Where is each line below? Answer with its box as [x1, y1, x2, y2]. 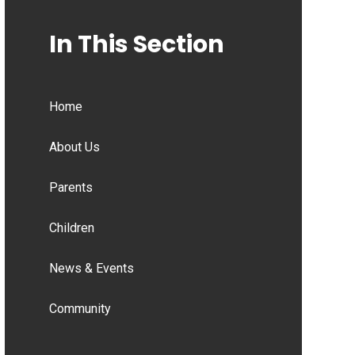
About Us [48, 139, 100, 155]
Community [48, 300, 111, 316]
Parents [48, 179, 93, 195]
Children [48, 219, 94, 235]
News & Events [48, 260, 134, 276]
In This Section [48, 27, 224, 61]
